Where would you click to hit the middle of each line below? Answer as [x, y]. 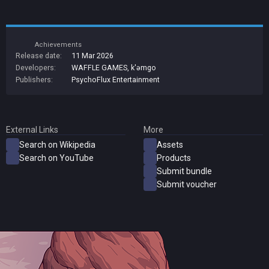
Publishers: [34, 80]
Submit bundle [184, 171]
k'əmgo [143, 68]
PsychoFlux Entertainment [116, 80]
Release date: [39, 56]
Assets [170, 145]
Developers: [36, 68]
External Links [32, 130]
